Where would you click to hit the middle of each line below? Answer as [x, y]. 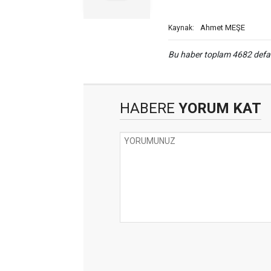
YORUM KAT [218, 108]
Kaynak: [181, 28]
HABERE [147, 108]
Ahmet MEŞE [223, 28]
